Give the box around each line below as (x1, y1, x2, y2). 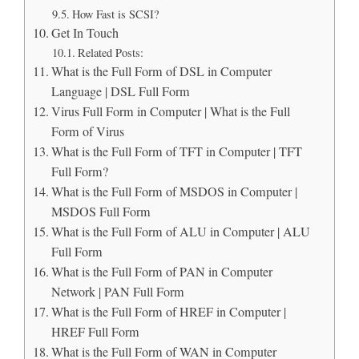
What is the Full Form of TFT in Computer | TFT (51, 142, 303, 160)
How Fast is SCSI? (72, 6, 159, 22)
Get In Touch (51, 23, 119, 42)
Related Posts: (78, 44, 144, 60)
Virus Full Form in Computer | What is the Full (51, 102, 291, 120)
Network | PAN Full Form (51, 282, 185, 301)
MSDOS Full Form (51, 202, 151, 220)
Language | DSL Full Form (51, 82, 191, 100)
